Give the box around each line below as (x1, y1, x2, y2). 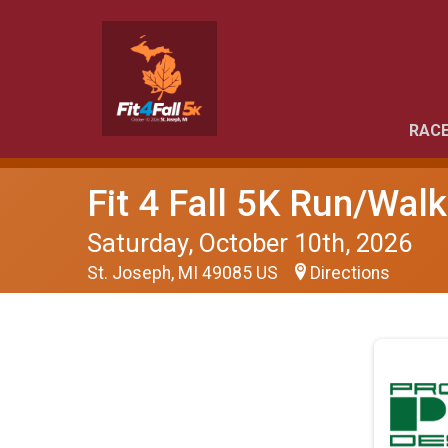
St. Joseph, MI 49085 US (87, 263, 282, 283)
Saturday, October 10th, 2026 (87, 228, 412, 258)
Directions (310, 263, 390, 283)
